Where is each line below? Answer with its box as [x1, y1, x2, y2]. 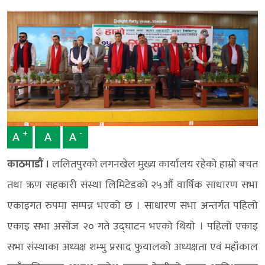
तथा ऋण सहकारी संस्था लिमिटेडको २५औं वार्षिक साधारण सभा [7, 176, 258, 194]
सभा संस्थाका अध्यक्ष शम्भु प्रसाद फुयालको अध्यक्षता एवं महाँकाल [7, 238, 258, 256]
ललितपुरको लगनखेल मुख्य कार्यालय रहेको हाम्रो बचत [52, 155, 258, 173]
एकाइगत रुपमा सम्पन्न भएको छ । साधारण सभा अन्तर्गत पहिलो [7, 196, 258, 215]
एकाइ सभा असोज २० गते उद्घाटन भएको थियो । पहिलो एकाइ [7, 217, 258, 235]
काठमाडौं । [7, 155, 52, 173]
